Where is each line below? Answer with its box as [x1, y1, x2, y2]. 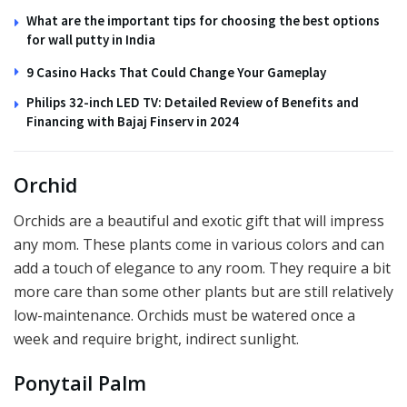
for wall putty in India [26, 31, 155, 49]
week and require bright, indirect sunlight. [14, 328, 299, 349]
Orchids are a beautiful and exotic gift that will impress [14, 210, 384, 231]
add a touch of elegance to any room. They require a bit [14, 257, 391, 278]
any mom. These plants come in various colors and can [14, 233, 384, 254]
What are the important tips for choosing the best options [26, 12, 380, 30]
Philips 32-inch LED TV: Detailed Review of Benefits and [26, 94, 359, 112]
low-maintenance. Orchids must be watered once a [14, 304, 355, 325]
